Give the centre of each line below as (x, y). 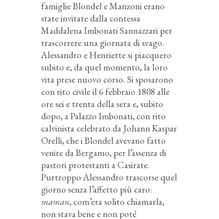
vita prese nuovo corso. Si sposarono (107, 80)
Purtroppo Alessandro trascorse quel (109, 177)
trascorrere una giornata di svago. (103, 43)
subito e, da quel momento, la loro (104, 67)
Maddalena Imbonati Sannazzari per (107, 31)
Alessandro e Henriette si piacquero (106, 55)
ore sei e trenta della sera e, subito (102, 104)
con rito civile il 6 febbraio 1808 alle (105, 92)
